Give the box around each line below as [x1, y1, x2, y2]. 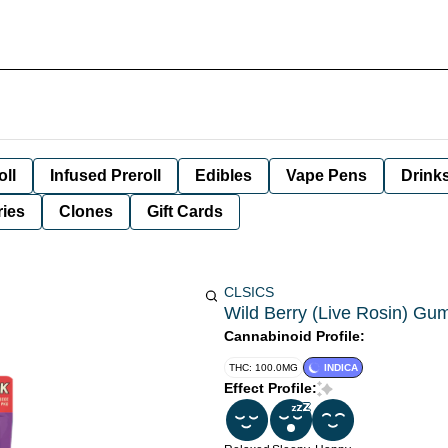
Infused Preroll [50, 167, 161, 184]
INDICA [324, 362, 358, 373]
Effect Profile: [224, 380, 317, 396]
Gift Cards [147, 203, 223, 220]
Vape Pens [286, 167, 367, 184]
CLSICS [224, 284, 274, 300]
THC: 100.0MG [229, 362, 298, 373]
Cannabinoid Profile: [224, 328, 365, 344]
